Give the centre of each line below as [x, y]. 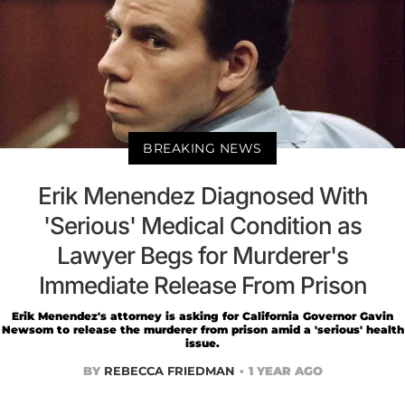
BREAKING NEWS [202, 149]
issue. [202, 344]
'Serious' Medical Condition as [202, 226]
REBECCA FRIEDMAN [169, 371]
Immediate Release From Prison [202, 286]
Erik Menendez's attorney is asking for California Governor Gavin [202, 316]
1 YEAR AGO [285, 371]
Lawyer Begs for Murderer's [202, 256]
